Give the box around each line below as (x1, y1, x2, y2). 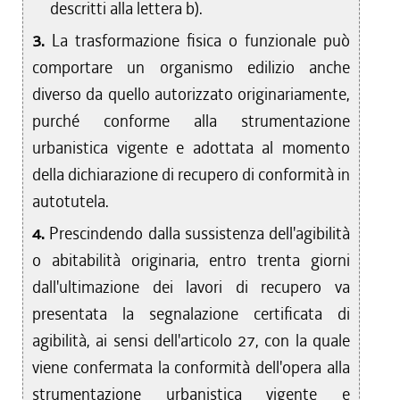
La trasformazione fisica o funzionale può (52, 29, 351, 52)
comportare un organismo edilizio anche (32, 56, 351, 79)
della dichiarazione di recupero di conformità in (32, 163, 351, 186)
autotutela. (32, 190, 109, 212)
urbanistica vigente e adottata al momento (32, 137, 351, 159)
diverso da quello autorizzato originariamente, (32, 83, 351, 105)
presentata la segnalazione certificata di (32, 303, 351, 325)
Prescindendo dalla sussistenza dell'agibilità (49, 222, 351, 245)
